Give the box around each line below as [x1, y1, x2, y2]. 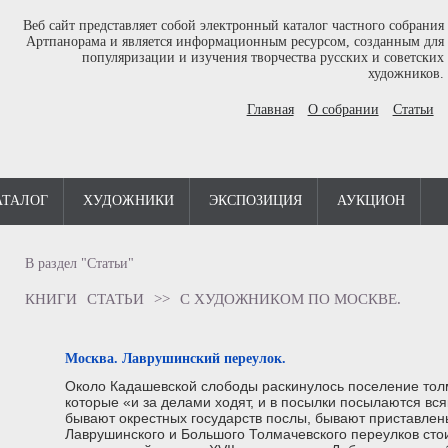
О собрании [307, 102, 379, 117]
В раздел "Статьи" [25, 256, 134, 271]
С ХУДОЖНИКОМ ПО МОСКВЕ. [180, 289, 401, 307]
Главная [246, 102, 294, 117]
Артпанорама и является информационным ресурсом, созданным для [25, 34, 444, 49]
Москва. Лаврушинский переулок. [65, 350, 286, 366]
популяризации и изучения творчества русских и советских [81, 50, 444, 65]
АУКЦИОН [337, 193, 405, 208]
